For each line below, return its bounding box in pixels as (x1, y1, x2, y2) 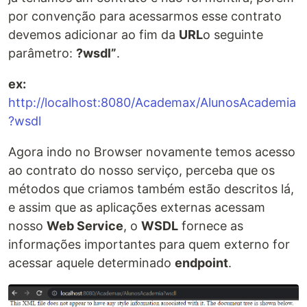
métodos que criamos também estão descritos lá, (8, 182, 294, 197)
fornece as (178, 219, 243, 234)
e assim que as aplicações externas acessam (8, 200, 265, 215)
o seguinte (203, 27, 263, 42)
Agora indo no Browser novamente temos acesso (8, 145, 295, 160)
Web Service (47, 219, 123, 234)
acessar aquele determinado (8, 256, 175, 271)
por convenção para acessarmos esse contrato (8, 9, 282, 24)
